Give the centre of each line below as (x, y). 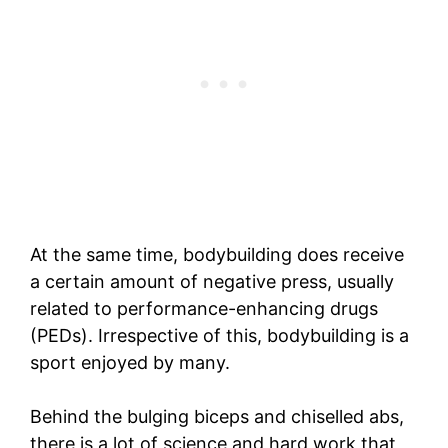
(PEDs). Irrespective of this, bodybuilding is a (219, 336)
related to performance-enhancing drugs (204, 309)
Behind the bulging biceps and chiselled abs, (217, 417)
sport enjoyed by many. (130, 363)
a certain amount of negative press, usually (212, 282)
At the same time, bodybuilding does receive (217, 255)
